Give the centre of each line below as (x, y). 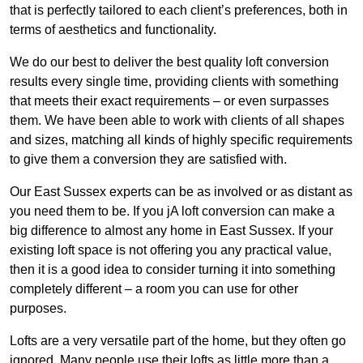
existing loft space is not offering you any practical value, (171, 250)
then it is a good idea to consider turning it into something (173, 270)
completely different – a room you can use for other (154, 289)
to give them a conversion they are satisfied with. (148, 160)
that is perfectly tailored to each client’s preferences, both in (179, 11)
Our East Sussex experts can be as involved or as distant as (181, 192)
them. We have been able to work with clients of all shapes (177, 121)
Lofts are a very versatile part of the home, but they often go (178, 341)
